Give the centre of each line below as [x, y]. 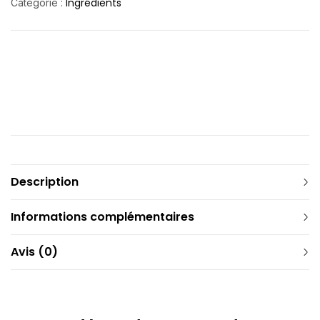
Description [45, 182]
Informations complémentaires [102, 217]
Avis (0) [34, 252]
